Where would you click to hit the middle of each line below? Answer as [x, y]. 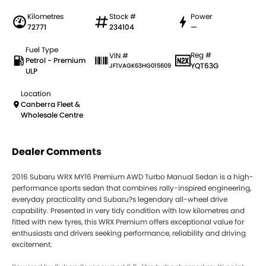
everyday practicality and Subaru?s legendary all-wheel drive [120, 199]
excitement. [32, 245]
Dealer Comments [57, 152]
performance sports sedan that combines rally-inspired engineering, [132, 188]
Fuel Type [42, 50]
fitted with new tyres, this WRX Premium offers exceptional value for [128, 222]
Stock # [122, 17]
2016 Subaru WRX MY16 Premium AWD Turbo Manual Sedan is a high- [133, 177]
